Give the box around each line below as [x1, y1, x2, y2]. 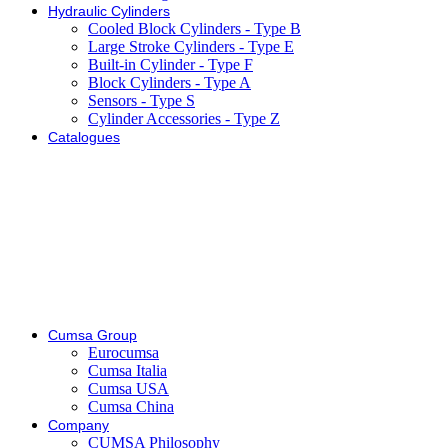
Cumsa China [88, 398, 174, 416]
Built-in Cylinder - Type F [88, 56, 253, 74]
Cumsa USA [88, 380, 169, 398]
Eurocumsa [88, 344, 159, 362]
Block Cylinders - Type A [88, 74, 251, 92]
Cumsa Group [48, 327, 137, 344]
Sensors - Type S [88, 92, 195, 110]
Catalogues [48, 129, 120, 146]
